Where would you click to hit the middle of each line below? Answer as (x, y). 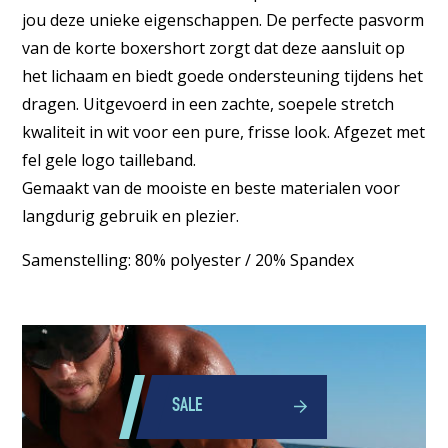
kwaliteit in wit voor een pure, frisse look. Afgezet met (224, 131)
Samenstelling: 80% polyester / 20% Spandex (188, 259)
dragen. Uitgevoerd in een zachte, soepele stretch (208, 103)
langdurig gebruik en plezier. (131, 215)
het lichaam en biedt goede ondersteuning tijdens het (223, 75)
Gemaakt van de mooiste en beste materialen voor (211, 187)
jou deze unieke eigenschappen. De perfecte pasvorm (223, 19)
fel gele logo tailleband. (109, 159)
